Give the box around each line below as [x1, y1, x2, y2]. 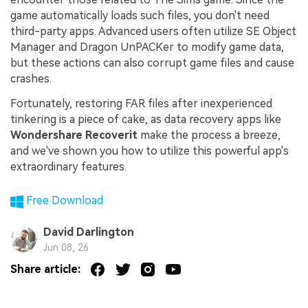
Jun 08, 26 [43, 241, 89, 253]
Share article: [10, 262, 80, 276]
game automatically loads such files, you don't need [10, 9, 269, 23]
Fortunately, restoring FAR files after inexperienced [10, 97, 272, 111]
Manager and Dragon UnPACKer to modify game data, [10, 41, 284, 54]
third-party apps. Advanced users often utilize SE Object [10, 25, 296, 38]
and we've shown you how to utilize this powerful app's [10, 144, 289, 158]
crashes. [10, 72, 52, 86]
